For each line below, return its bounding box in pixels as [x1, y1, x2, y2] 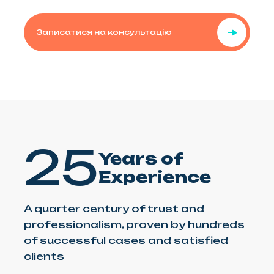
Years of [98, 148, 183, 168]
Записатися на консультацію [36, 27, 172, 37]
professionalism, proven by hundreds [24, 218, 245, 231]
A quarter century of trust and [24, 202, 204, 215]
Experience [98, 166, 211, 187]
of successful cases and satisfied [24, 234, 228, 246]
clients [24, 250, 64, 262]
